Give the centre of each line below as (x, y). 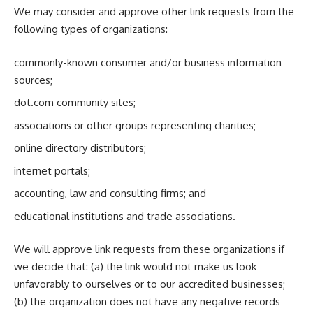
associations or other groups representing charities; (135, 125)
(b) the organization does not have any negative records (147, 301)
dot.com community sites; (75, 102)
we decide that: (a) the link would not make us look (135, 267)
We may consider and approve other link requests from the (154, 12)
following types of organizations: (91, 29)
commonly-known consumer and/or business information (148, 62)
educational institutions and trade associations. (125, 216)
